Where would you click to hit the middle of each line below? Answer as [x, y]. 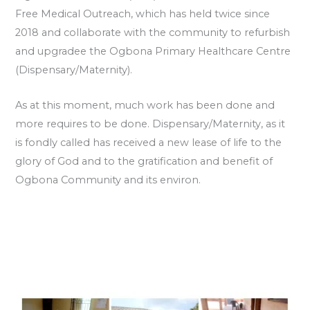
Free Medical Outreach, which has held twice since [143, 14]
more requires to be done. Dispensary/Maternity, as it [151, 124]
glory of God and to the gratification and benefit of [144, 161]
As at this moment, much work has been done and [145, 105]
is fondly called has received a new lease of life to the [149, 142]
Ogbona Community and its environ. [108, 180]
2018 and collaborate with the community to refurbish [153, 33]
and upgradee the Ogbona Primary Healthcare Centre [153, 52]
